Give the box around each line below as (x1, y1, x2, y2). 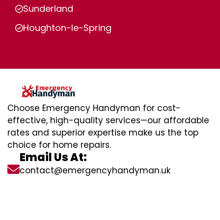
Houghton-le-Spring (23, 22, 111, 34)
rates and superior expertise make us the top (7, 127, 198, 139)
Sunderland (23, 2, 73, 15)
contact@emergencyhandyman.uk (20, 165, 170, 177)
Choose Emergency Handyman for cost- (7, 102, 181, 114)
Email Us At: (20, 150, 87, 165)
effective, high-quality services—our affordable (7, 114, 209, 127)
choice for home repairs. (7, 139, 111, 151)
